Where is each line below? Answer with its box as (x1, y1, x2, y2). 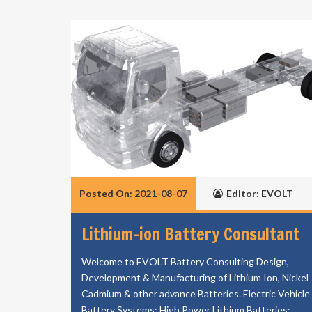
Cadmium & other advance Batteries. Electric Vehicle (81, 288, 310, 299)
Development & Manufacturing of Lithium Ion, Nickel (81, 272, 309, 283)
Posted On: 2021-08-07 (79, 187, 187, 199)
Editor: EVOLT (226, 187, 293, 199)
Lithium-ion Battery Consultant (81, 222, 300, 246)
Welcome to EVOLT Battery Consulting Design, (81, 256, 289, 267)
